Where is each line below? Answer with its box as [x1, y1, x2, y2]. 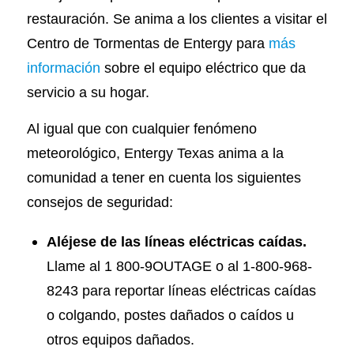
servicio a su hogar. [26, 83, 149, 100]
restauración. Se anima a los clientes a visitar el [26, 9, 327, 27]
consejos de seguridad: [26, 194, 173, 211]
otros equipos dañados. [46, 331, 194, 348]
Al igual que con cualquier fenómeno [26, 120, 257, 137]
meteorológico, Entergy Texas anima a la [26, 145, 284, 162]
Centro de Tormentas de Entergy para [26, 34, 269, 51]
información [26, 58, 100, 76]
